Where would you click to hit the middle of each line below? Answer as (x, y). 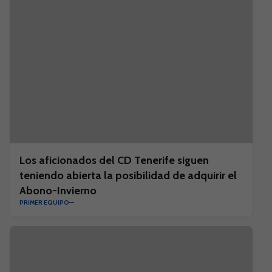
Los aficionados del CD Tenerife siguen (114, 160)
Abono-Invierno (58, 191)
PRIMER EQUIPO (44, 202)
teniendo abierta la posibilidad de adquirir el (128, 175)
